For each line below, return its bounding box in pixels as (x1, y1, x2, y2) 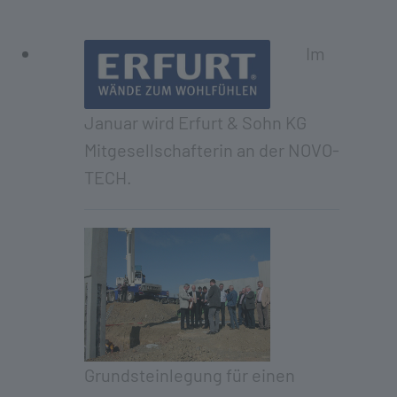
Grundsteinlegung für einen (84, 364, 295, 386)
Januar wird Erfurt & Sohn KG (84, 112, 307, 134)
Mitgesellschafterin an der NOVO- (84, 139, 339, 161)
